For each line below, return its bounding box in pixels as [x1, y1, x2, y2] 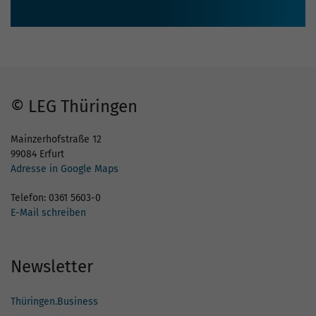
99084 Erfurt [11, 148, 64, 161]
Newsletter [11, 257, 93, 277]
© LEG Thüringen [11, 97, 138, 117]
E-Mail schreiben [11, 207, 86, 219]
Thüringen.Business [11, 296, 98, 308]
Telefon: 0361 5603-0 [11, 192, 101, 205]
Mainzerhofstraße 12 [11, 133, 102, 146]
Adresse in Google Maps [11, 163, 119, 176]
